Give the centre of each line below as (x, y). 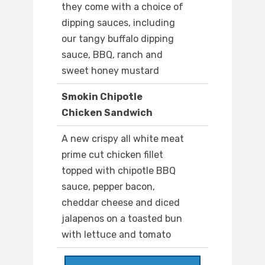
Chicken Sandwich (107, 113)
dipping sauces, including (118, 23)
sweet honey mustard (110, 71)
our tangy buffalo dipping (118, 39)
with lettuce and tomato (116, 235)
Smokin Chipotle (102, 97)
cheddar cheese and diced (121, 203)
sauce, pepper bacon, (108, 187)
